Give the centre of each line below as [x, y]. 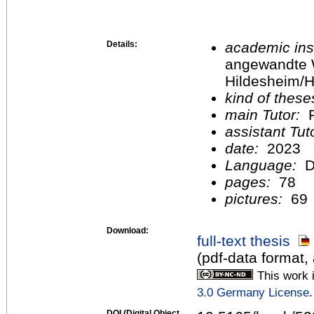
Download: [128, 230]
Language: [265, 165]
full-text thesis [244, 240]
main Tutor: [265, 114]
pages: [250, 182]
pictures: [256, 198]
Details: [122, 44]
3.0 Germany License [253, 292]
